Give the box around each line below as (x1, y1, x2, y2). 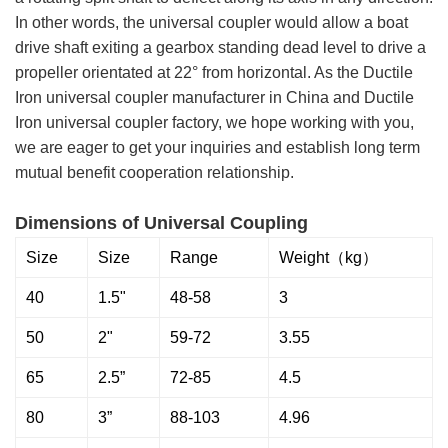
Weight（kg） (279, 249, 378, 267)
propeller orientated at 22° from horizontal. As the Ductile (15, 64, 413, 82)
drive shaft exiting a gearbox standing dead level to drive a (15, 39, 426, 57)
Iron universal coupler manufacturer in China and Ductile (15, 89, 414, 107)
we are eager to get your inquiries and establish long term (15, 139, 420, 157)
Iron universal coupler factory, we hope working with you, (15, 114, 414, 132)
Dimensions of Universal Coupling (15, 213, 313, 234)
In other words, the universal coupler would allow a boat (15, 14, 408, 32)
